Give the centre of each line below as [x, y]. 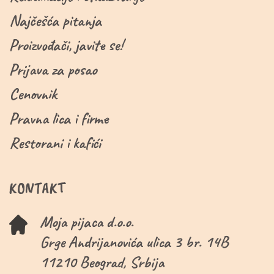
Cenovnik [33, 94]
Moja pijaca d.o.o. [87, 222]
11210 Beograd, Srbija [102, 262]
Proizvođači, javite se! [66, 45]
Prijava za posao [53, 70]
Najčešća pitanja [55, 21]
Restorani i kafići [55, 143]
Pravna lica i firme [59, 119]
